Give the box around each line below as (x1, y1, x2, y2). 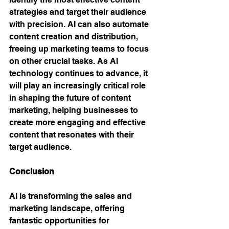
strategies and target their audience (9, 7, 148, 17)
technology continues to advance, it (9, 68, 150, 78)
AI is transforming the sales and (9, 191, 134, 201)
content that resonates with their (9, 130, 136, 140)
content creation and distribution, (9, 32, 140, 41)
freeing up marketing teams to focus (9, 44, 151, 54)
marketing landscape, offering (9, 203, 127, 213)
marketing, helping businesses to (9, 105, 140, 115)
